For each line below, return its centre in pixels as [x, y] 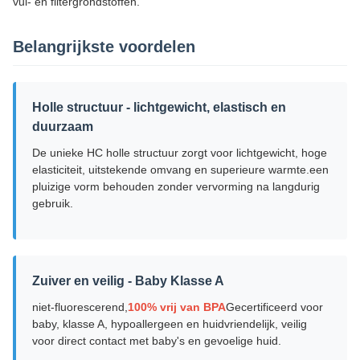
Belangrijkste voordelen [104, 47]
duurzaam [63, 127]
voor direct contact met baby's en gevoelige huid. [157, 341]
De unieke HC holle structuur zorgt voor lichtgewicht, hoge [180, 153]
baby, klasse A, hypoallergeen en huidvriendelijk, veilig [170, 324]
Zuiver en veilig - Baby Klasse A [128, 281]
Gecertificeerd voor [274, 307]
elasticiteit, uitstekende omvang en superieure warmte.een [180, 170]
